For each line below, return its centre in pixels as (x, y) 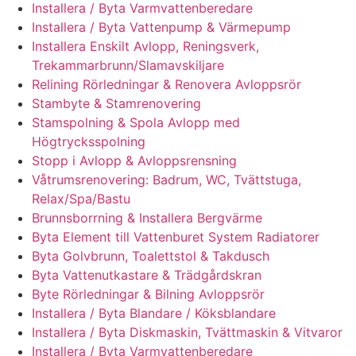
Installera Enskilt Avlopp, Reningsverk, (145, 46)
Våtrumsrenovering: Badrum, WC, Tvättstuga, (166, 179)
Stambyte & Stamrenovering (116, 103)
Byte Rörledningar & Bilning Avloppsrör (148, 294)
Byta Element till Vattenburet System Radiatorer (176, 236)
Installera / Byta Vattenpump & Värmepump (161, 27)
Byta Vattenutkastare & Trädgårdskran (147, 275)
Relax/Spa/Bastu (81, 198)
